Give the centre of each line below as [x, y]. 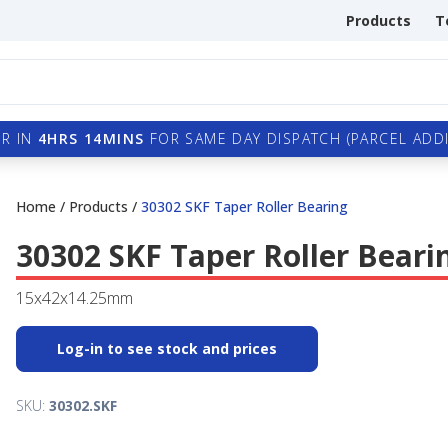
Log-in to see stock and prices [167, 348]
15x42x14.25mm [74, 298]
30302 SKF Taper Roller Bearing [244, 206]
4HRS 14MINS [91, 138]
